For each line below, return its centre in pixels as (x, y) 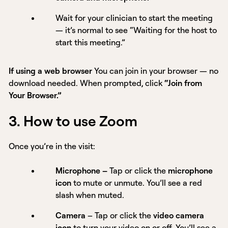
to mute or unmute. (109, 183)
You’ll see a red (175, 183)
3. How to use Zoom (73, 121)
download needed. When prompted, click (87, 83)
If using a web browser (51, 71)
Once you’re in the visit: (52, 146)
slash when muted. (90, 195)
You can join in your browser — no (155, 71)
